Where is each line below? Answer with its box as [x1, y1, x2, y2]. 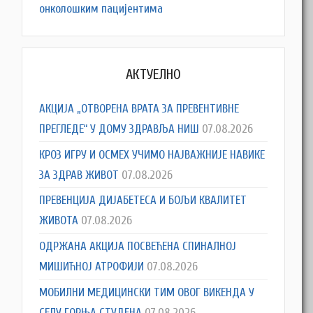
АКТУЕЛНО [126, 66, 182, 83]
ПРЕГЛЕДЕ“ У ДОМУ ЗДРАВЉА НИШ [39, 122, 200, 136]
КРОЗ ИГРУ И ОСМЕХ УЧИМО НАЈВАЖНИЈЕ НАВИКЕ [39, 147, 265, 161]
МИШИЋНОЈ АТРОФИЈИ [39, 260, 145, 274]
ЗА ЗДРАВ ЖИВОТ [39, 168, 119, 182]
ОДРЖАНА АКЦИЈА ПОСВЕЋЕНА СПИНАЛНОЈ [39, 240, 237, 254]
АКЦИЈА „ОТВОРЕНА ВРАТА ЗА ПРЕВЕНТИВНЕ [39, 101, 240, 115]
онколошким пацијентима [39, 2, 163, 16]
